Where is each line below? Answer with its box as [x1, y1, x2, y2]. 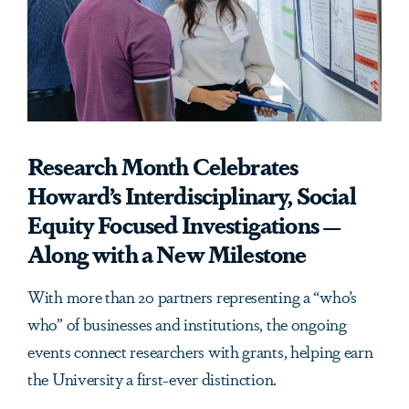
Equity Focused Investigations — [27, 206, 341, 240]
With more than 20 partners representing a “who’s [27, 283, 357, 308]
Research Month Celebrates [27, 148, 299, 182]
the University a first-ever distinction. [27, 365, 277, 390]
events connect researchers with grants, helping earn [27, 338, 373, 362]
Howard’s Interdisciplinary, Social [27, 177, 356, 211]
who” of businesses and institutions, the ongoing [27, 310, 347, 335]
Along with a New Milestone [27, 236, 307, 269]
